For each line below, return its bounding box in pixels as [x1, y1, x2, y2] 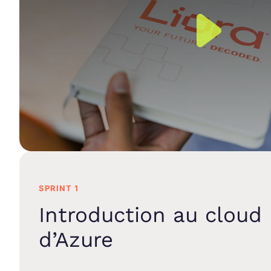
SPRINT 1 [38, 183, 79, 193]
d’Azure [38, 227, 113, 252]
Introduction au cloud [38, 202, 262, 227]
